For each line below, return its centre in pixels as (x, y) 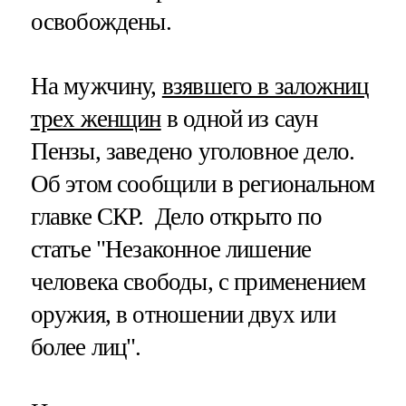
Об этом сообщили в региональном (203, 184)
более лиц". (86, 348)
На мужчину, (96, 87)
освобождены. (101, 22)
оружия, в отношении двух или (183, 315)
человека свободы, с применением (198, 282)
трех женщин (96, 119)
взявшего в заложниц (265, 87)
